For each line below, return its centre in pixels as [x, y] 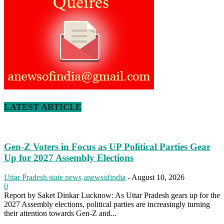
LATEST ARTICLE [43, 107]
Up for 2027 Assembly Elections [69, 157]
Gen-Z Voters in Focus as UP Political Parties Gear [107, 146]
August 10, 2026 [158, 177]
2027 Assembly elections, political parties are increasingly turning [107, 204]
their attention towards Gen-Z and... [60, 213]
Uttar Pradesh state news [43, 177]
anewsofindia [104, 177]
